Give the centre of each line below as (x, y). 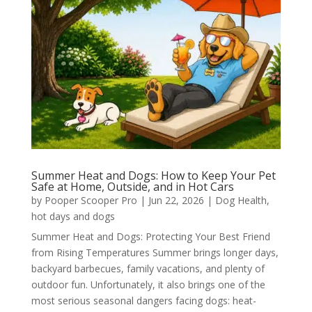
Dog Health (241, 201)
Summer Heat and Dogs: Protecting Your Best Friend (150, 237)
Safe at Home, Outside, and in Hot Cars (132, 187)
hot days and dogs (73, 217)
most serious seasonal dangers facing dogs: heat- (143, 301)
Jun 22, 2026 (176, 201)
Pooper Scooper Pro (91, 201)
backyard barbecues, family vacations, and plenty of (148, 269)
